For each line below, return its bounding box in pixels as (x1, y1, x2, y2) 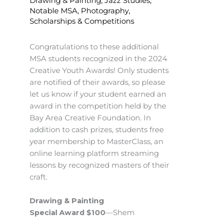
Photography (81, 6, 129, 15)
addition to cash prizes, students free (30, 125, 164, 135)
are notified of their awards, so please (30, 78, 165, 87)
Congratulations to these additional (30, 42, 159, 52)
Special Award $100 (30, 208, 106, 217)
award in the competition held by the (30, 102, 166, 111)
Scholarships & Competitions (30, 17, 134, 26)
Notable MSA (30, 6, 77, 15)
